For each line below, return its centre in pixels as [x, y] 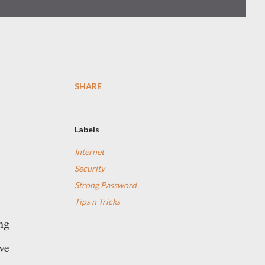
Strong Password [106, 185]
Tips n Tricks [97, 201]
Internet [89, 152]
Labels [87, 129]
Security [90, 168]
